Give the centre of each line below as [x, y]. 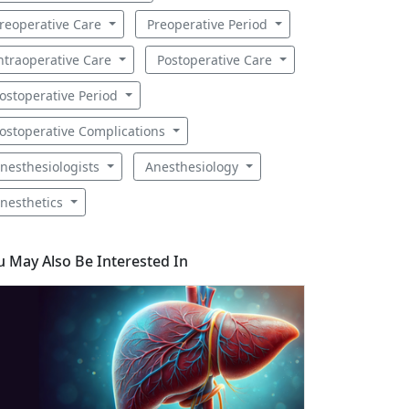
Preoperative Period [209, 24]
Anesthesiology [193, 167]
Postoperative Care [216, 60]
